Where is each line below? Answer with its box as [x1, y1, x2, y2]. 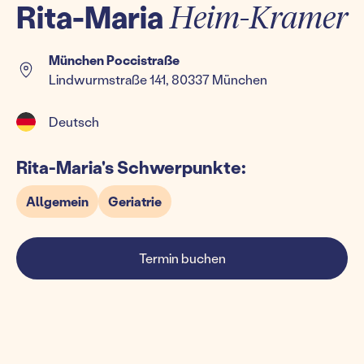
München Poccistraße [49, 51, 180, 68]
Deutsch [49, 113, 99, 130]
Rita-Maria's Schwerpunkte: [16, 155, 246, 179]
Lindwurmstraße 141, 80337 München [49, 71, 267, 88]
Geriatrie [108, 193, 162, 210]
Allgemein [26, 193, 89, 210]
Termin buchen [138, 249, 226, 266]
